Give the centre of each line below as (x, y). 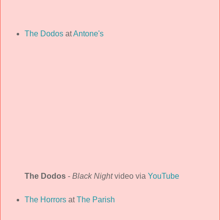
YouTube (163, 176)
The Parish (96, 200)
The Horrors (45, 200)
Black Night (92, 176)
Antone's (88, 34)
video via (130, 176)
